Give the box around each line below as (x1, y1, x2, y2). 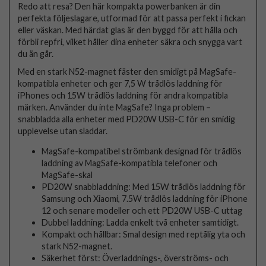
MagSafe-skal (42, 170, 93, 180)
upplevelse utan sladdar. (18, 126, 108, 137)
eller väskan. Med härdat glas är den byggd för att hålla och (18, 25, 238, 36)
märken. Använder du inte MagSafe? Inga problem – (18, 102, 211, 113)
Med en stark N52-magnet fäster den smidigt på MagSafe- (18, 66, 237, 77)
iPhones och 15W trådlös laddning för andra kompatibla (18, 90, 229, 101)
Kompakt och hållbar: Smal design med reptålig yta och (42, 229, 246, 240)
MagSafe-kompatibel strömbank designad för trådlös (42, 146, 242, 157)
